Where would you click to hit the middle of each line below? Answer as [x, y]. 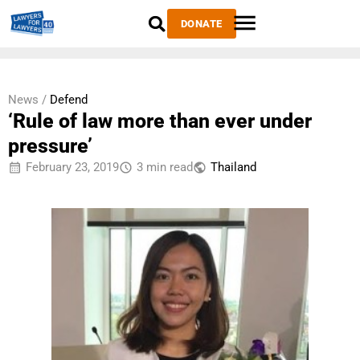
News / [27, 100]
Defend [69, 100]
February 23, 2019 [72, 167]
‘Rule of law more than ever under [160, 121]
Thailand [233, 167]
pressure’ [50, 146]
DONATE [201, 24]
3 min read [165, 167]
